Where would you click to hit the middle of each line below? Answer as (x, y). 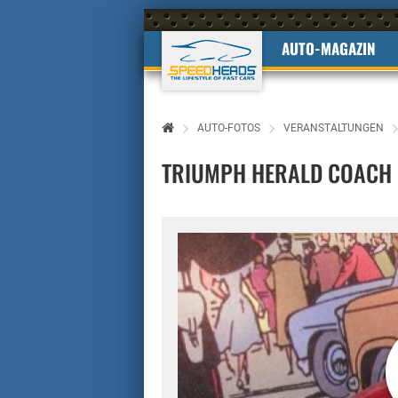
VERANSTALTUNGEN (334, 128)
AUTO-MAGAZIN (329, 48)
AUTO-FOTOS (229, 128)
